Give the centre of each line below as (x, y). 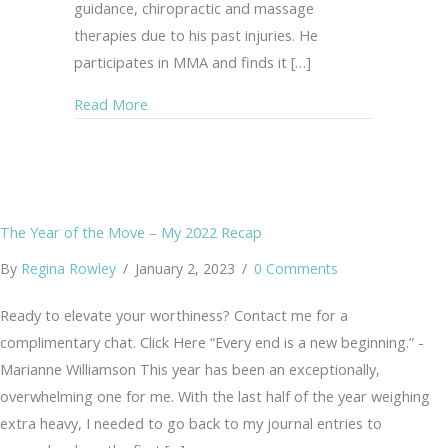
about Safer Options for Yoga (246, 103)
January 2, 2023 (187, 269)
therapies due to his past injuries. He (196, 35)
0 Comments (296, 269)
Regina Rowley (68, 269)
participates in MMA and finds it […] (192, 62)
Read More (111, 104)
